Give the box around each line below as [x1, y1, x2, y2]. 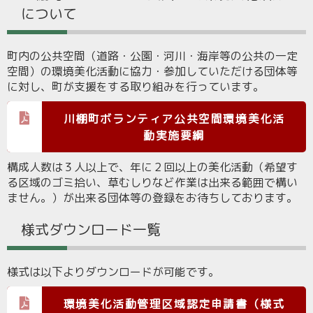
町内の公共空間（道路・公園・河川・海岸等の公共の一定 [7, 48, 298, 64]
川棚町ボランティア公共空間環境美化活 [63, 110, 285, 126]
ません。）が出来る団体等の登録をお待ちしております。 [7, 190, 298, 205]
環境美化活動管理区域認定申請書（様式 [63, 296, 285, 312]
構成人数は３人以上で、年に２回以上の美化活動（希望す [7, 159, 298, 175]
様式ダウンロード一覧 [21, 219, 161, 239]
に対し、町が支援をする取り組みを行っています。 [7, 79, 264, 94]
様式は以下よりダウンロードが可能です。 [7, 264, 219, 279]
